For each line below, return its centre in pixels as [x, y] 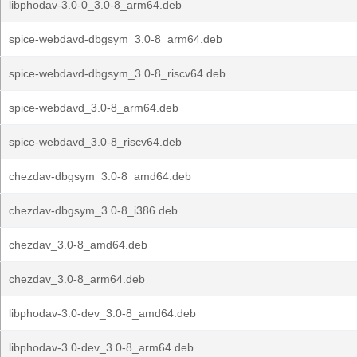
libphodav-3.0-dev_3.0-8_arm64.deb [101, 347]
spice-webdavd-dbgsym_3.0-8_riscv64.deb [117, 73]
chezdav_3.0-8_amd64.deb [78, 245]
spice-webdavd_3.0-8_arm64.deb [94, 108]
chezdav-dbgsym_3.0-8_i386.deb [93, 210]
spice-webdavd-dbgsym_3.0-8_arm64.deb [116, 39]
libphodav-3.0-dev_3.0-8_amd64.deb [102, 313]
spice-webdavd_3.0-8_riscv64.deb [95, 142]
